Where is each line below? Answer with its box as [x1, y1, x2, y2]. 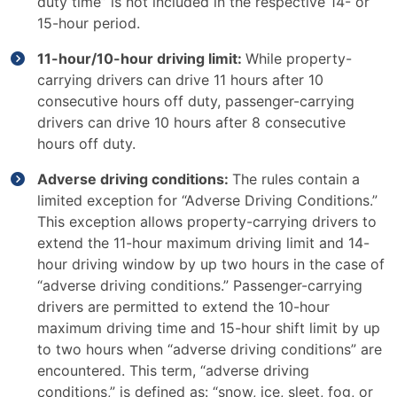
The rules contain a [232, 170, 360, 188]
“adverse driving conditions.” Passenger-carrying [37, 276, 362, 294]
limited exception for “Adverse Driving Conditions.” [37, 191, 378, 209]
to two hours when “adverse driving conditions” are [37, 340, 382, 358]
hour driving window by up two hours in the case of [37, 255, 385, 273]
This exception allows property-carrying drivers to [37, 213, 377, 230]
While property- [245, 50, 352, 67]
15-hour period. [37, 14, 144, 32]
